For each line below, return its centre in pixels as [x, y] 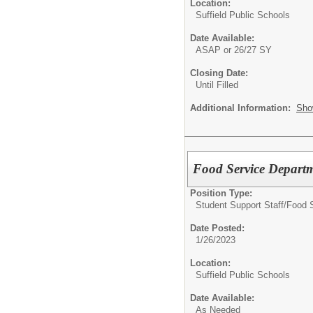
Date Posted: [217, 228]
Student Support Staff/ [241, 205]
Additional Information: [243, 108]
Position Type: [221, 193]
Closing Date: [219, 73]
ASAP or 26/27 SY [234, 50]
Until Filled [217, 85]
